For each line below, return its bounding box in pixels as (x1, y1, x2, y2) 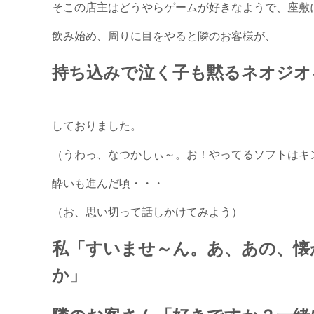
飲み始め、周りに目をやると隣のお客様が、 (52, 27, 277, 43)
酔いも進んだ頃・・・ (52, 174, 165, 191)
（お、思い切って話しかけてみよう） (52, 203, 243, 219)
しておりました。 (52, 116, 142, 133)
